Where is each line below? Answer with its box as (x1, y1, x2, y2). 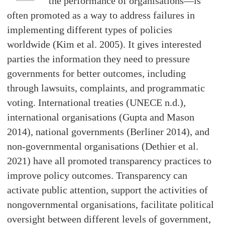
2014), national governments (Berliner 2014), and (7, 126, 210, 138)
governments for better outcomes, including (7, 68, 186, 79)
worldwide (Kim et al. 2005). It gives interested (7, 39, 202, 50)
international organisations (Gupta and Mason (7, 111, 195, 123)
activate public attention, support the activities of (7, 184, 208, 196)
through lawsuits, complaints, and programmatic (7, 82, 205, 94)
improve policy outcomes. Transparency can (7, 170, 188, 181)
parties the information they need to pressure (7, 53, 190, 65)
